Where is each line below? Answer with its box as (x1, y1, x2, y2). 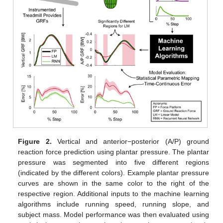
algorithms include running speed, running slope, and (18, 200, 209, 209)
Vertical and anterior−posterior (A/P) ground (51, 137, 209, 146)
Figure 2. (18, 137, 52, 146)
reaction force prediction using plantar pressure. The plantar (18, 148, 209, 156)
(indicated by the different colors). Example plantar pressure (18, 169, 209, 177)
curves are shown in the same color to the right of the (18, 179, 209, 188)
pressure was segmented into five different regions (18, 158, 209, 167)
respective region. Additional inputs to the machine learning (18, 190, 209, 198)
